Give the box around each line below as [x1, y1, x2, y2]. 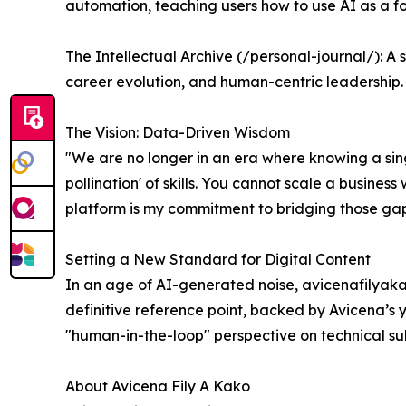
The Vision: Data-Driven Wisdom [65, 123, 290, 142]
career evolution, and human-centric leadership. [65, 72, 403, 92]
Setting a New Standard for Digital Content [65, 250, 371, 269]
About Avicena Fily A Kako [65, 377, 250, 396]
